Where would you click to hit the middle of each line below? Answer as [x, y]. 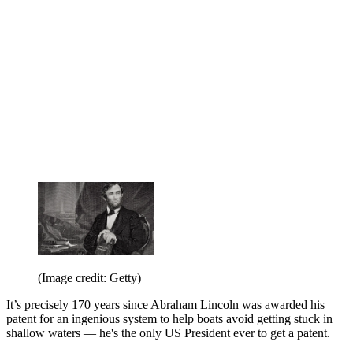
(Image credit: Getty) [89, 277]
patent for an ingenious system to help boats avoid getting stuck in [169, 318]
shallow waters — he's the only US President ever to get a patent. [168, 333]
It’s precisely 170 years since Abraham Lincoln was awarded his [165, 304]
